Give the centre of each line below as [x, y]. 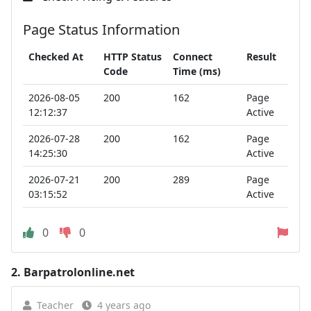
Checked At [56, 57]
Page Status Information [101, 30]
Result [261, 57]
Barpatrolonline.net [79, 272]
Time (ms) [197, 71]
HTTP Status [133, 57]
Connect [193, 57]
